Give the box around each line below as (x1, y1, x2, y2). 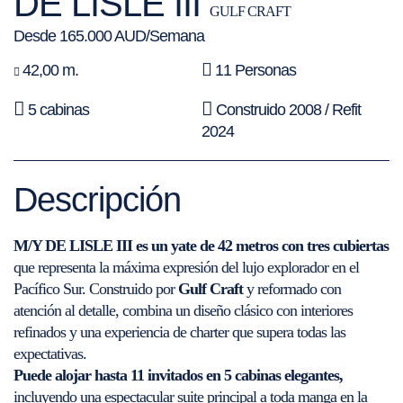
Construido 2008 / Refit (212, 101, 361, 120)
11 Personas (211, 61, 296, 80)
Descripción (13, 180, 181, 219)
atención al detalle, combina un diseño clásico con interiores (13, 301, 353, 320)
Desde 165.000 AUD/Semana (13, 27, 204, 45)
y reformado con (243, 280, 341, 299)
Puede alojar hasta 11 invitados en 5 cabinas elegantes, (13, 366, 343, 385)
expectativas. (13, 345, 86, 363)
